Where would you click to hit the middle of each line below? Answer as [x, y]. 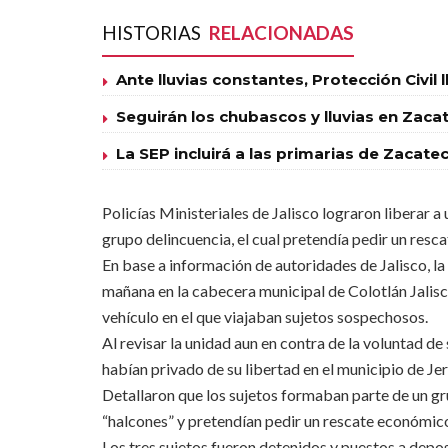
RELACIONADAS [281, 32]
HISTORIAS [153, 32]
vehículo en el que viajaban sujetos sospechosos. [265, 316]
